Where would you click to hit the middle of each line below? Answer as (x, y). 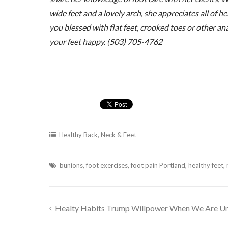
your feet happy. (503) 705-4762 (106, 41)
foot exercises (107, 165)
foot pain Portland (158, 165)
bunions (71, 165)
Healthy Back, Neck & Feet (97, 135)
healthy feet (206, 165)
